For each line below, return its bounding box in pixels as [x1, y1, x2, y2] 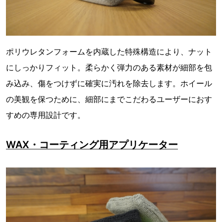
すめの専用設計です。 [6, 110, 85, 120]
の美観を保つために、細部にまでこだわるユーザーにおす [6, 94, 212, 105]
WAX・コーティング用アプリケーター [6, 139, 178, 151]
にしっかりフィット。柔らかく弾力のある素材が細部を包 [6, 62, 212, 73]
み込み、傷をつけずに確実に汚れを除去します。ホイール [6, 78, 212, 89]
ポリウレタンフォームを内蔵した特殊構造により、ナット [6, 47, 212, 57]
